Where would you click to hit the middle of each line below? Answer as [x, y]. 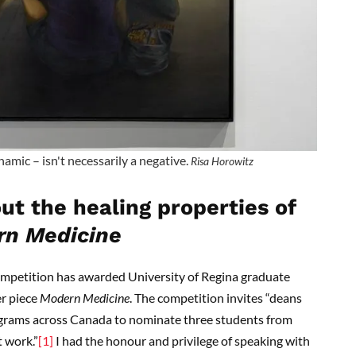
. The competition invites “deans [216, 297]
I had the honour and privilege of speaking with [182, 340]
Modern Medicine [85, 297]
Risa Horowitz [222, 161]
